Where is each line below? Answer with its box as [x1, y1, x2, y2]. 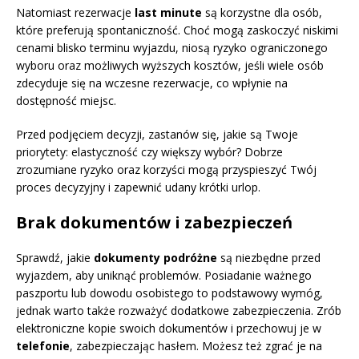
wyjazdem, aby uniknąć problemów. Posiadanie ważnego [16, 268, 312, 284]
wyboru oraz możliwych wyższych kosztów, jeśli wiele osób [16, 58, 324, 74]
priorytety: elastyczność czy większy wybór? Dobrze [16, 144, 283, 160]
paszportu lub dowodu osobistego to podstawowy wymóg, [16, 285, 323, 301]
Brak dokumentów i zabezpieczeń [16, 212, 292, 234]
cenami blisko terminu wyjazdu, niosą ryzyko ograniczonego [16, 40, 328, 56]
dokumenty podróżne [94, 250, 217, 266]
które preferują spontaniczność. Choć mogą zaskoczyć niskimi [16, 22, 338, 38]
